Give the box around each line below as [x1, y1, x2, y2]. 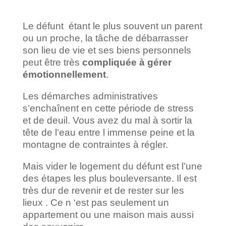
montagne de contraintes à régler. [22, 139, 168, 150]
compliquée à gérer [82, 57, 172, 68]
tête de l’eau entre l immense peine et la [22, 127, 195, 138]
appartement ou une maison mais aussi [22, 209, 194, 220]
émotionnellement [22, 69, 106, 80]
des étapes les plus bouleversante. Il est [22, 173, 197, 184]
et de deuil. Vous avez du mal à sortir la [22, 115, 192, 126]
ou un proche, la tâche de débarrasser [22, 33, 188, 44]
